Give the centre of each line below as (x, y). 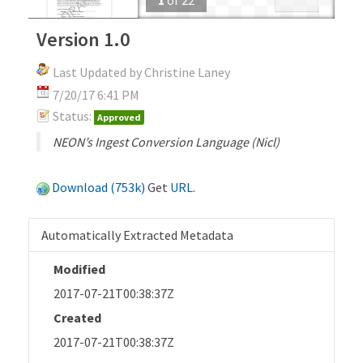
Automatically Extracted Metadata (137, 235)
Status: (72, 115)
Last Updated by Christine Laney (141, 72)
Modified (79, 269)
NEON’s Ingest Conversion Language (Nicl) (166, 141)
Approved (119, 117)
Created (77, 317)
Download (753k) (98, 187)
